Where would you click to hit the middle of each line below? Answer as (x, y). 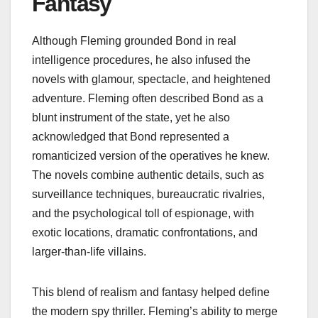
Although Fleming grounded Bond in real (134, 41)
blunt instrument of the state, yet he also (131, 118)
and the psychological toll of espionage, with (143, 214)
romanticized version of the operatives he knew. (151, 156)
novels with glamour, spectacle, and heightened (151, 79)
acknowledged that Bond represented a (131, 137)
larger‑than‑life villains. (89, 252)
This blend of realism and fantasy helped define (151, 292)
